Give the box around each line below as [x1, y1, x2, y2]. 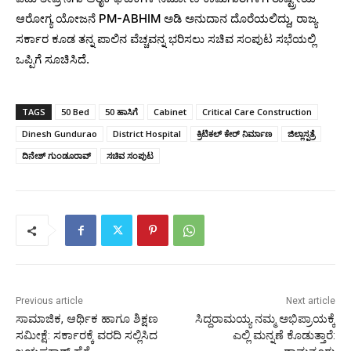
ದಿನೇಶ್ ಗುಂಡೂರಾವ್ [22, 150, 91, 162]
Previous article [16, 295, 83, 307]
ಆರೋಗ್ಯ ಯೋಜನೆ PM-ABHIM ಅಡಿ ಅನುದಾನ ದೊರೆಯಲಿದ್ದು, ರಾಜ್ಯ [16, 11, 317, 27]
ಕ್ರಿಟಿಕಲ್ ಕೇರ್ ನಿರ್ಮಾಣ [197, 128, 272, 140]
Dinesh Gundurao [22, 128, 97, 140]
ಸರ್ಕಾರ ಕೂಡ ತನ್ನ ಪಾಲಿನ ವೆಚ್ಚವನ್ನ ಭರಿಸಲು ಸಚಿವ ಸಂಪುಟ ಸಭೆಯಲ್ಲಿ [16, 31, 316, 47]
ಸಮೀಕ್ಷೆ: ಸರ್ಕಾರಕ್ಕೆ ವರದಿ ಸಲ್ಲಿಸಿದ [16, 328, 157, 343]
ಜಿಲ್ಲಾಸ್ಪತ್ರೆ [288, 128, 315, 140]
